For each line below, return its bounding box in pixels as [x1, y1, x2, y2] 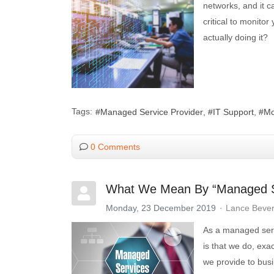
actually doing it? [203, 32, 268, 42]
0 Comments [91, 141, 140, 152]
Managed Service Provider [100, 107, 203, 117]
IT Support [213, 107, 254, 117]
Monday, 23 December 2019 [106, 202, 216, 213]
